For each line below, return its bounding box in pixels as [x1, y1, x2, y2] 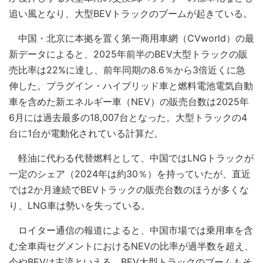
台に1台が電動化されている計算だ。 [9, 127, 163, 139]
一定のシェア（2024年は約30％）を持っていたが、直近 [9, 167, 251, 180]
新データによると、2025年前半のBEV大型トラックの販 [9, 48, 248, 60]
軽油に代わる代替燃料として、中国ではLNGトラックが [9, 151, 254, 164]
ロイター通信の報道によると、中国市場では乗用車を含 [9, 224, 253, 236]
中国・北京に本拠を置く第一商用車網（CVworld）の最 [9, 32, 254, 44]
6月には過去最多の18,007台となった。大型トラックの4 [9, 111, 247, 123]
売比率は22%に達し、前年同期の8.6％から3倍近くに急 [9, 63, 245, 76]
